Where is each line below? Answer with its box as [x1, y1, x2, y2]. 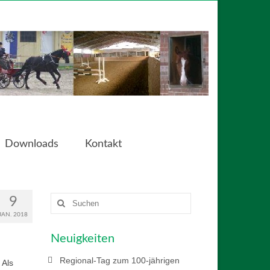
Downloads [4, 139, 58, 150]
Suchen [49, 193, 81, 204]
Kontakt [84, 139, 122, 150]
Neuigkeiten [50, 233, 115, 245]
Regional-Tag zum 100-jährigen [59, 256, 180, 266]
